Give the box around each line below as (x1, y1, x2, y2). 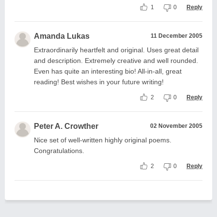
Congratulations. (34, 147, 84, 155)
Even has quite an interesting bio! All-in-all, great (34, 67, 182, 75)
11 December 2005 (151, 32, 202, 39)
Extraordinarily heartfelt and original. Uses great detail (34, 46, 199, 54)
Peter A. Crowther (34, 122, 98, 130)
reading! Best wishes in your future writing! (34, 78, 164, 86)
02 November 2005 (150, 123, 202, 129)
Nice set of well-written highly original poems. (34, 136, 171, 144)
